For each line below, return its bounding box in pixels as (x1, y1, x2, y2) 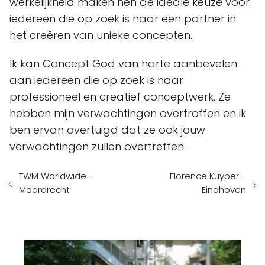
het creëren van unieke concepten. (9, 28, 192, 43)
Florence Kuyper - (170, 170, 246, 183)
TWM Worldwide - (19, 170, 93, 183)
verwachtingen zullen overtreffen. (9, 139, 186, 154)
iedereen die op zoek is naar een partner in (9, 11, 236, 27)
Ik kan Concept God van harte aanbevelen (9, 56, 237, 72)
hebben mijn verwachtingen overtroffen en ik (9, 106, 246, 121)
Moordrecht (19, 183, 70, 196)
